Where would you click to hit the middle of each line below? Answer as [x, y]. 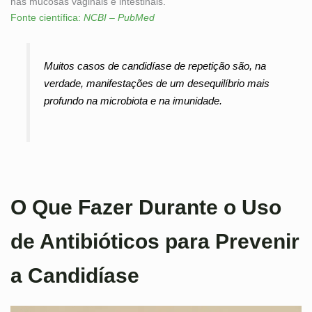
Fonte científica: [47, 18]
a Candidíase [75, 275]
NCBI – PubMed [119, 18]
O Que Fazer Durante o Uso [146, 207]
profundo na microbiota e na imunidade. [133, 100]
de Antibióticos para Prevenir [155, 241]
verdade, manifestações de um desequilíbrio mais [157, 83]
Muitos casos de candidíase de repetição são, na [155, 65]
